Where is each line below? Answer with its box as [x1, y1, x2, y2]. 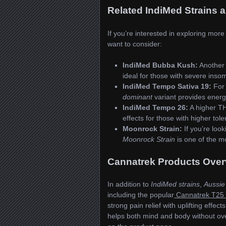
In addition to [107, 180, 151, 189]
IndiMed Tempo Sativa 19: [123, 82, 211, 90]
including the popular [107, 191, 174, 199]
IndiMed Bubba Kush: [123, 61, 198, 69]
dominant [123, 92, 152, 101]
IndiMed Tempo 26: [123, 103, 188, 111]
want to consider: [107, 39, 162, 48]
